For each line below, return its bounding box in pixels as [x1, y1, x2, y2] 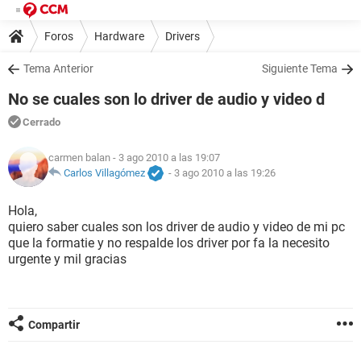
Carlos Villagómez [64, 167, 145, 180]
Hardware [94, 29, 144, 43]
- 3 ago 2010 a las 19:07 [110, 151, 220, 164]
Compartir [28, 318, 80, 331]
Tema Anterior [23, 62, 93, 75]
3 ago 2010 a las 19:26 [174, 167, 276, 180]
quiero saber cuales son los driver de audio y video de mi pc [8, 219, 345, 234]
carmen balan [48, 151, 110, 164]
